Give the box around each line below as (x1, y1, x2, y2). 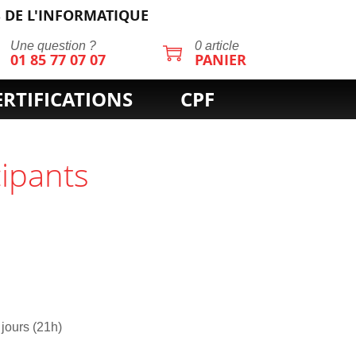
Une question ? (10, 39, 97, 52)
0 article (195, 39, 240, 52)
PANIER (195, 50, 247, 70)
